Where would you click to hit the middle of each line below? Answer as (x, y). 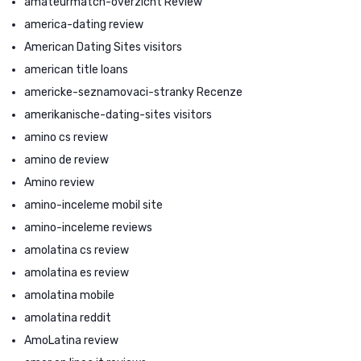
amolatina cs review (77, 250)
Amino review (59, 182)
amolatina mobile (69, 295)
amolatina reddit (68, 317)
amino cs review (66, 137)
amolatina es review (77, 272)
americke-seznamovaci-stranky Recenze (133, 92)
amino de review (66, 160)
